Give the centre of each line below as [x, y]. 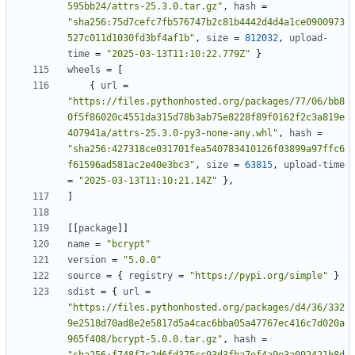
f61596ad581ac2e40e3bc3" [131, 165]
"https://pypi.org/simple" [259, 276]
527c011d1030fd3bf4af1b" [131, 38]
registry [151, 276]
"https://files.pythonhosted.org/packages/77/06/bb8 [206, 102]
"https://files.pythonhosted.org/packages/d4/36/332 [206, 308]
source [84, 276]
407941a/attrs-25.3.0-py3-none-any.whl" [173, 134]
